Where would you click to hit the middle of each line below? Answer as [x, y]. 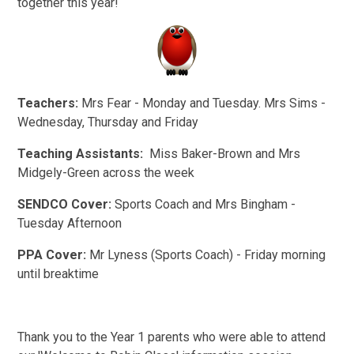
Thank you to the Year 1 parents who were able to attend [172, 337]
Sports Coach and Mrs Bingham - [204, 205]
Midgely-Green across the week [106, 173]
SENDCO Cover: [65, 205]
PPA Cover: [54, 255]
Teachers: [50, 104]
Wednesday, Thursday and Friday [108, 122]
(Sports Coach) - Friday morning [239, 255]
